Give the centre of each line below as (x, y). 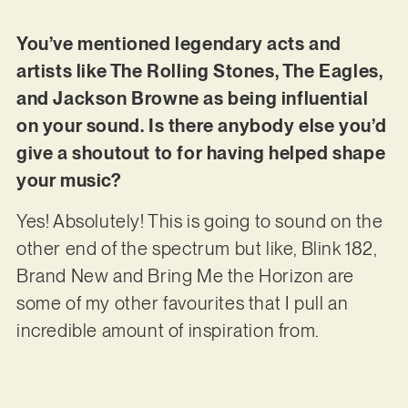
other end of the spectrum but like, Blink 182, (196, 248)
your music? (68, 181)
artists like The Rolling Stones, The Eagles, (199, 71)
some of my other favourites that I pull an (182, 303)
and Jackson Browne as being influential (192, 99)
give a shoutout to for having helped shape (201, 153)
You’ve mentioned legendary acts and (178, 44)
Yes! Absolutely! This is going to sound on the (199, 221)
